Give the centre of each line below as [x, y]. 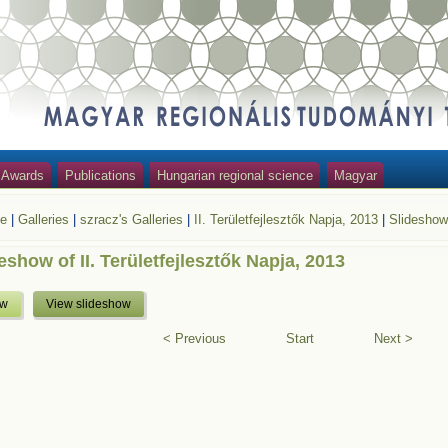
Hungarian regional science [235, 175]
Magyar [355, 175]
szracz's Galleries [132, 219]
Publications [100, 175]
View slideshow [88, 304]
